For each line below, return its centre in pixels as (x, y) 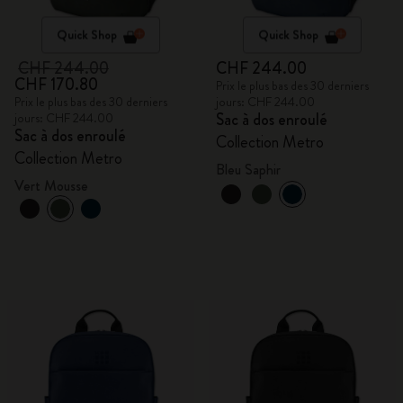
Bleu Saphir (248, 170)
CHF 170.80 (56, 85)
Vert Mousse (51, 186)
